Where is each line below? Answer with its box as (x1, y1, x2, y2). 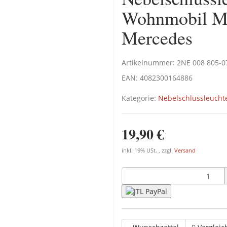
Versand (174, 147, 196, 154)
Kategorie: (122, 93, 158, 103)
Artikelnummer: (122, 58, 177, 67)
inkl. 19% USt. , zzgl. (122, 147, 174, 154)
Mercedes (122, 25, 193, 50)
